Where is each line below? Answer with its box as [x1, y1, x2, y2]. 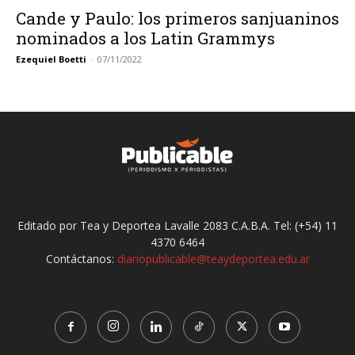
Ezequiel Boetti [16, 52, 86, 65]
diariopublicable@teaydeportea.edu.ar [116, 250, 310, 266]
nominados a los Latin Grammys [16, 26, 275, 49]
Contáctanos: [45, 250, 117, 266]
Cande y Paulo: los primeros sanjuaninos [16, 6, 339, 29]
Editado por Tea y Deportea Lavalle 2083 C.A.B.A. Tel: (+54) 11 [17, 217, 338, 233]
